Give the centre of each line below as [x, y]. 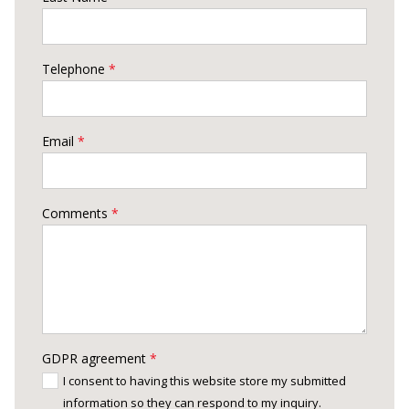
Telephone [73, 68]
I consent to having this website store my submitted [204, 380]
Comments [75, 213]
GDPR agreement [94, 358]
